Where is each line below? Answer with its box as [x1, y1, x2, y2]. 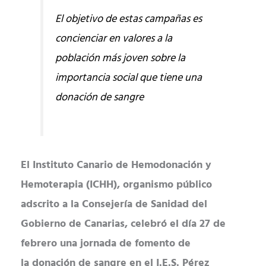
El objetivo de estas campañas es [55, 10, 202, 28]
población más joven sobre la [55, 49, 185, 67]
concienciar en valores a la [55, 30, 172, 47]
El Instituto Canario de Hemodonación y [21, 157, 211, 175]
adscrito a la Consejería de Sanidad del [21, 196, 207, 214]
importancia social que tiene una [55, 69, 202, 87]
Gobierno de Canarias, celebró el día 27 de [21, 216, 226, 233]
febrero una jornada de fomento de [21, 235, 191, 253]
